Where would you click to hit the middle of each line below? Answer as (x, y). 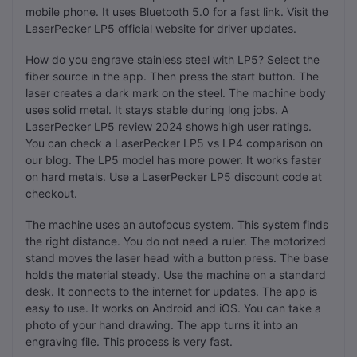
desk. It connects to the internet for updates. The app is (171, 291)
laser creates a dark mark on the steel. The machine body (176, 92)
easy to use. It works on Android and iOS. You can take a (173, 308)
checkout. (51, 193)
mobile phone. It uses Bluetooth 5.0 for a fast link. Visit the (177, 11)
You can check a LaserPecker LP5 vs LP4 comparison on (174, 143)
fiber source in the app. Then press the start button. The (172, 76)
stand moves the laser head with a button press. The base (177, 257)
